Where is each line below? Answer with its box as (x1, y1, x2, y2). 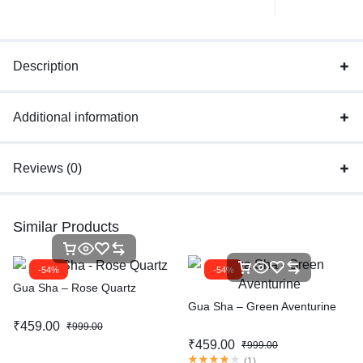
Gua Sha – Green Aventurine (188, 300, 336, 314)
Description (13, 59, 79, 74)
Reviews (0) (13, 161, 82, 176)
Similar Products (13, 219, 119, 236)
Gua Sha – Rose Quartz (13, 281, 136, 295)
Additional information (13, 110, 139, 125)
